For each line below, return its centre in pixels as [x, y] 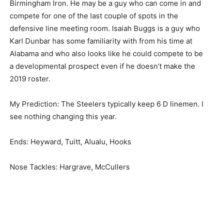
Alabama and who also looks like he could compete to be [106, 53]
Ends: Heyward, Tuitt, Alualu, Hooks [70, 141]
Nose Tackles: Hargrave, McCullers [70, 167]
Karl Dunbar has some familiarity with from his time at [101, 41]
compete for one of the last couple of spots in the [94, 15]
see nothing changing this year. [63, 116]
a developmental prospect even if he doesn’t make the [102, 66]
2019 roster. [30, 78]
